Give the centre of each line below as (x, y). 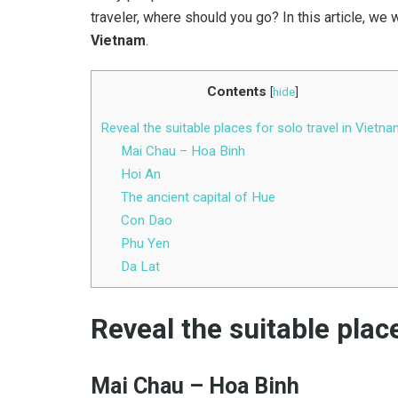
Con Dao (146, 220)
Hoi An (140, 174)
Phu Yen (145, 243)
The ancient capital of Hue (198, 197)
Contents (236, 91)
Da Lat (140, 266)
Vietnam (118, 40)
